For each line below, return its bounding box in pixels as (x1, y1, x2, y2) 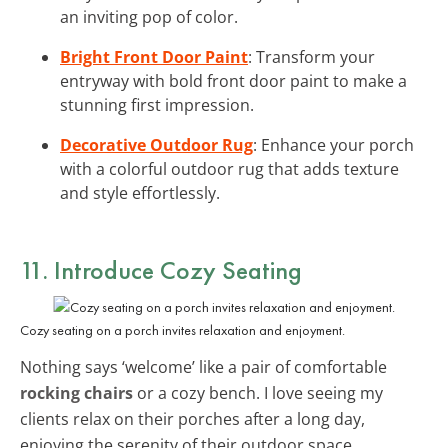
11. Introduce (20, 252, 160, 287)
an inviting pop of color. (60, 5, 238, 28)
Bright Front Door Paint (60, 45, 248, 68)
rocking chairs (20, 381, 133, 404)
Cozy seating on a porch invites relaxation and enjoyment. (20, 320, 345, 339)
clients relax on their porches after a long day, (20, 407, 365, 430)
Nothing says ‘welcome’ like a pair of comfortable (20, 355, 387, 378)
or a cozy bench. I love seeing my (133, 381, 383, 404)
